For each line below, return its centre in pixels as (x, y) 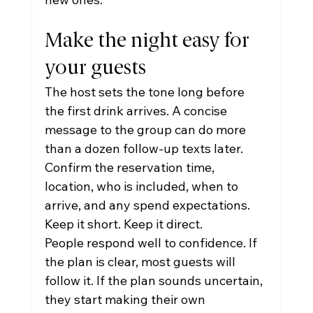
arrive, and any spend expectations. (148, 205)
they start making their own (126, 299)
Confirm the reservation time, (131, 167)
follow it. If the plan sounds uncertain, (155, 281)
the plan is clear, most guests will (141, 262)
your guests (95, 69)
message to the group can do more (146, 130)
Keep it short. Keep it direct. (123, 224)
